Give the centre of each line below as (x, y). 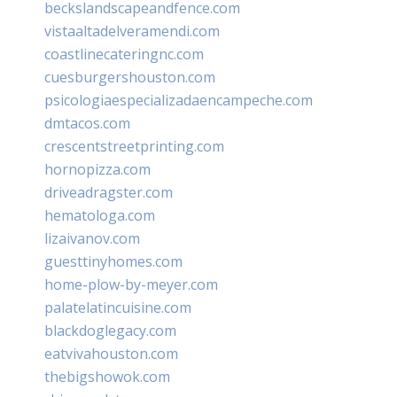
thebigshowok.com (107, 376)
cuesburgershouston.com (130, 77)
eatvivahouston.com (111, 353)
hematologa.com (100, 215)
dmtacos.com (87, 123)
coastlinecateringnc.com (124, 54)
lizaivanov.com (92, 238)
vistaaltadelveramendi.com (132, 31)
